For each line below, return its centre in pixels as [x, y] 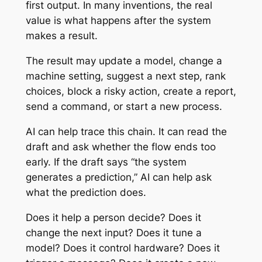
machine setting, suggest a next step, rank [125, 76]
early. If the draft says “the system [106, 162]
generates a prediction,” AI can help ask [118, 177]
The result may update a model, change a [124, 61]
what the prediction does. [86, 192]
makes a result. [61, 36]
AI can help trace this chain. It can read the [126, 131]
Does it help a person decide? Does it [113, 217]
